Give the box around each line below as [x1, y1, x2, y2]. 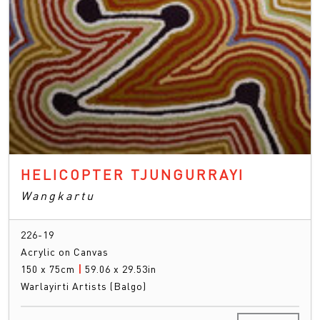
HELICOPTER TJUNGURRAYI [21, 165, 244, 184]
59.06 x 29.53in [85, 262, 156, 276]
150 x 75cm [21, 262, 78, 276]
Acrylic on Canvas [21, 245, 109, 259]
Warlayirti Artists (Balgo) [21, 279, 146, 293]
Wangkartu [21, 188, 95, 204]
